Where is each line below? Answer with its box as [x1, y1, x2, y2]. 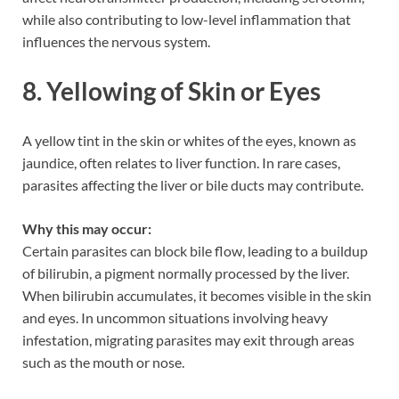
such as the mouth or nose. [22, 354, 184, 371]
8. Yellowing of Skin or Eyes [22, 76, 321, 107]
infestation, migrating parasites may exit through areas [22, 331, 354, 349]
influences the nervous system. [22, 32, 210, 50]
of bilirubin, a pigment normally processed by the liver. [22, 265, 349, 282]
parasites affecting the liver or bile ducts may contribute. [22, 176, 363, 194]
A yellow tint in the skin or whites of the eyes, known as [22, 132, 356, 150]
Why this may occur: [22, 220, 151, 238]
